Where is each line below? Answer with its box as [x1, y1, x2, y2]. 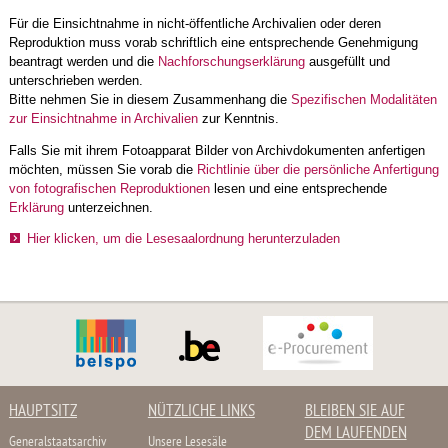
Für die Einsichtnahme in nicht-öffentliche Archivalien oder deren [8, 15, 381, 31]
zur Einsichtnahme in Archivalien [8, 110, 198, 126]
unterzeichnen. [63, 199, 153, 215]
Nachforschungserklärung [157, 53, 305, 69]
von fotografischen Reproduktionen [8, 180, 210, 196]
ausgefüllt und [304, 53, 390, 69]
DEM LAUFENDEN [304, 423, 407, 446]
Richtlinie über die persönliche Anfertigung [196, 161, 439, 177]
